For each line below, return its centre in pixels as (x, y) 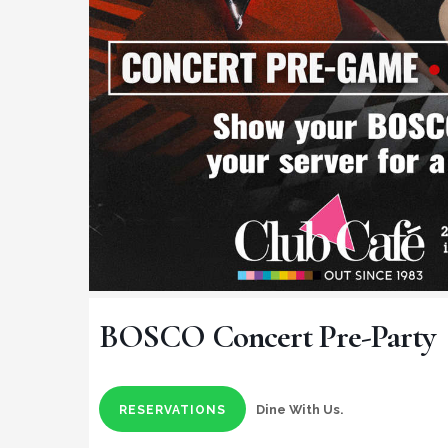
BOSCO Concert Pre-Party (267, 337)
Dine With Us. (299, 410)
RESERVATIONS (172, 410)
